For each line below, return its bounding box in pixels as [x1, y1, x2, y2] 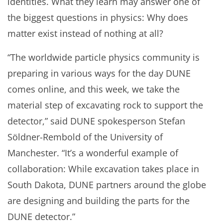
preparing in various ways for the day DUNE [7, 67, 191, 79]
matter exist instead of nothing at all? [7, 27, 163, 39]
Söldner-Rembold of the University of [7, 130, 163, 143]
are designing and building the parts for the [7, 194, 190, 207]
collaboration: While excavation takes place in [7, 162, 199, 175]
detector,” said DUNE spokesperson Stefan [7, 114, 185, 127]
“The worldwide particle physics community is [7, 51, 200, 63]
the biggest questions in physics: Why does [7, 11, 188, 23]
